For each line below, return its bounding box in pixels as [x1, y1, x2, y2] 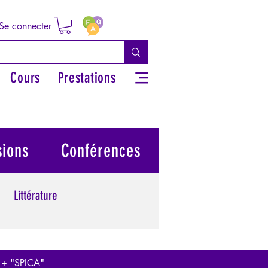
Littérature [14, 188, 57, 203]
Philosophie [50, 236, 100, 251]
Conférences [60, 139, 141, 162]
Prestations [57, 69, 116, 86]
